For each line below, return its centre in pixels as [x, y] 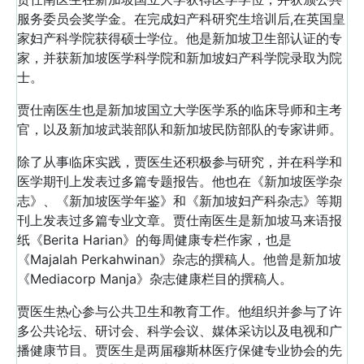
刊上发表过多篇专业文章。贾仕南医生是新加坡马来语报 [180, 220]
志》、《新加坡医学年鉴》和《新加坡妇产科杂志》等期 [180, 201]
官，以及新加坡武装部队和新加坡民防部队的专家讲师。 [180, 129]
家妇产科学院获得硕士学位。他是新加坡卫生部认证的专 [180, 38]
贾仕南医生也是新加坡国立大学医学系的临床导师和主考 [180, 110]
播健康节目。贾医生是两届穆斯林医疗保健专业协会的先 [180, 350]
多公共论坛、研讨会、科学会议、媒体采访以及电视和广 [180, 331]
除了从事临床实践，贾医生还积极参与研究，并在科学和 [180, 162]
